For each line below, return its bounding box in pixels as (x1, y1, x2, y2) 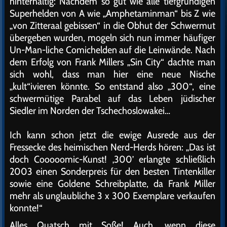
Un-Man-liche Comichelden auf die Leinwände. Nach (10, 44, 215, 56)
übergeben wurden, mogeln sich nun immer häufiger (10, 31, 215, 44)
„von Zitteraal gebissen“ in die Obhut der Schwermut (10, 19, 215, 31)
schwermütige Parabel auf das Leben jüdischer (10, 92, 215, 104)
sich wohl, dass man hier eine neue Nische (10, 68, 215, 80)
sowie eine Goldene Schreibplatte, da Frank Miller (10, 177, 215, 190)
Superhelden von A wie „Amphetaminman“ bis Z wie (10, 7, 215, 19)
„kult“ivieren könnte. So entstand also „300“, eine (10, 80, 215, 92)
